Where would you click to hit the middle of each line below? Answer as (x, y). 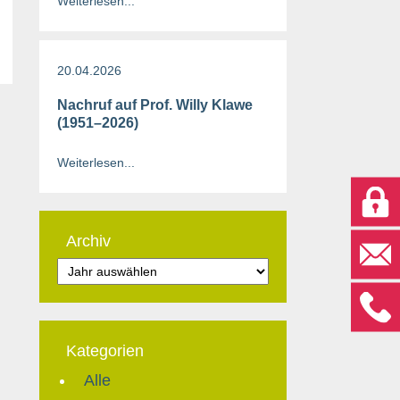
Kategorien (104, 351)
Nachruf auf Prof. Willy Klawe (154, 105)
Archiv (88, 241)
